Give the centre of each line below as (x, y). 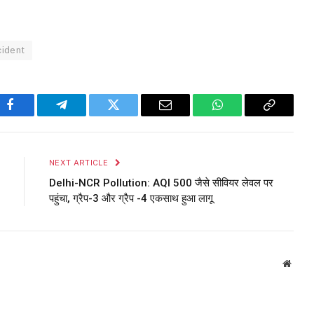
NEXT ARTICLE (80, 163)
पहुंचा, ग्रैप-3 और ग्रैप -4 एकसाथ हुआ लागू (131, 199)
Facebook (33, 115)
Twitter (131, 115)
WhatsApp (243, 115)
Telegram (84, 115)
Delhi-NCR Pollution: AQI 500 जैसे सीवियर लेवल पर (161, 183)
